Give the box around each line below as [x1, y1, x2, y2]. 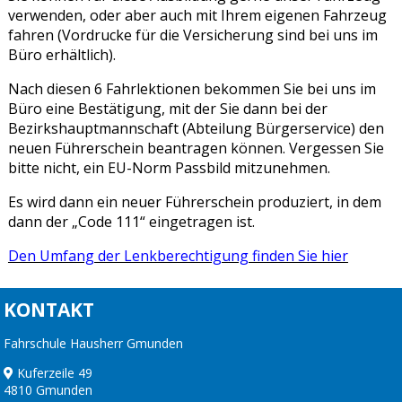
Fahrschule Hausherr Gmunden [4, 335, 183, 353]
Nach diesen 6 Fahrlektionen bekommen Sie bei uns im [7, 79, 376, 100]
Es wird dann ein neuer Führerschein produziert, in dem [7, 192, 381, 213]
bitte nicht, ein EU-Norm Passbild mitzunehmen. [7, 158, 330, 179]
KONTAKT [4, 297, 94, 323]
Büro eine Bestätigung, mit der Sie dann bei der [7, 99, 328, 119]
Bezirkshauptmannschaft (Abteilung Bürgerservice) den [7, 118, 384, 139]
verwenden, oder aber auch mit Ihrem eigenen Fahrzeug [7, 5, 387, 26]
